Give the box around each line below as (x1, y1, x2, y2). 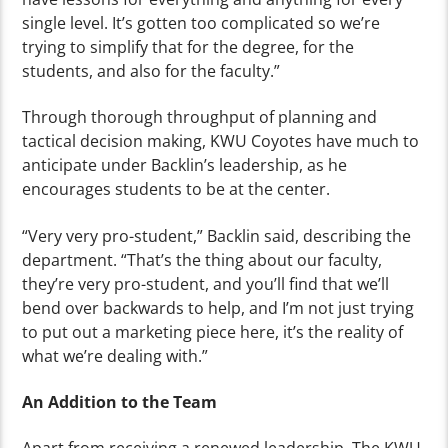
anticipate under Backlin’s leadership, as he (22, 154, 348, 177)
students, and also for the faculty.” (22, 59, 281, 82)
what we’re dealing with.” (22, 344, 209, 367)
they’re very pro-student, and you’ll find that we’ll (22, 272, 390, 295)
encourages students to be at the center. (22, 178, 331, 201)
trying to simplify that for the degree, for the (22, 35, 355, 58)
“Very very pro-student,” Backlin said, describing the (22, 224, 412, 247)
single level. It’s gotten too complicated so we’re (22, 11, 381, 34)
